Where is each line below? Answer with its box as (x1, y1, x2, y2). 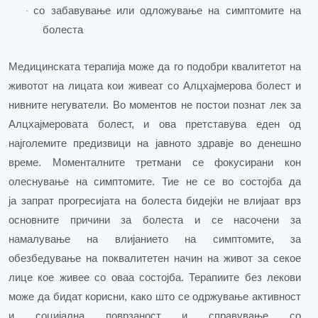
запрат (21, 195, 54, 207)
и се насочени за (194, 214, 302, 226)
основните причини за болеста (9, 214, 184, 226)
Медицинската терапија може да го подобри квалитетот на (9, 61, 301, 73)
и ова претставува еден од (143, 119, 301, 131)
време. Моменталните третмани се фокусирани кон (9, 157, 301, 169)
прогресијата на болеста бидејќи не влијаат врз (58, 195, 301, 207)
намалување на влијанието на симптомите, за (9, 234, 301, 246)
